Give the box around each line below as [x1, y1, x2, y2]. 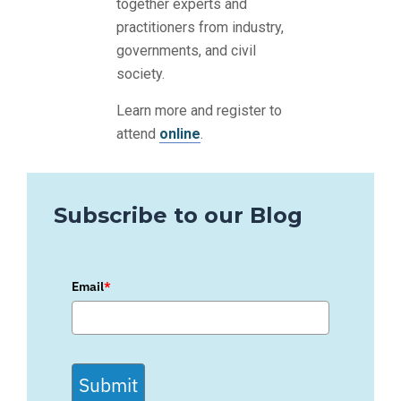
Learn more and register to [116, 101, 282, 119]
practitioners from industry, [116, 18, 284, 36]
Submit [79, 371, 138, 397]
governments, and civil [116, 41, 256, 59]
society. [116, 64, 165, 82]
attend [116, 124, 159, 142]
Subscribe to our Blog [54, 201, 303, 228]
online [159, 124, 200, 142]
